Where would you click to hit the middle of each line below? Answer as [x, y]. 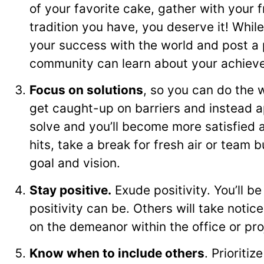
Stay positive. [70, 190]
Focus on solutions [86, 90]
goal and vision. [75, 163]
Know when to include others [117, 253]
